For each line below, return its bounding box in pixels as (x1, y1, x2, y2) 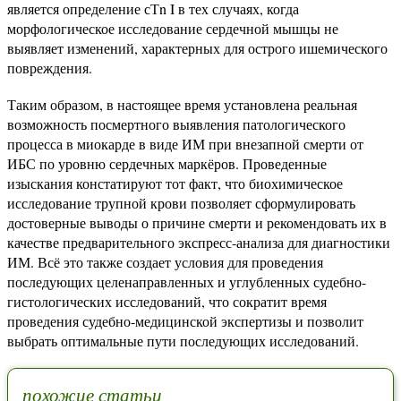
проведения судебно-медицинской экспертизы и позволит (7, 311, 363, 331)
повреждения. (7, 58, 92, 78)
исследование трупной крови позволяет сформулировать (7, 193, 355, 213)
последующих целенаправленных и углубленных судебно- (7, 272, 366, 292)
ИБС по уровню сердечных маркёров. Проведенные (7, 154, 327, 174)
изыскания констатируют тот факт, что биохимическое (7, 174, 343, 193)
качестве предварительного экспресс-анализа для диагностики (7, 233, 390, 252)
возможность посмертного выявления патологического (7, 115, 346, 134)
